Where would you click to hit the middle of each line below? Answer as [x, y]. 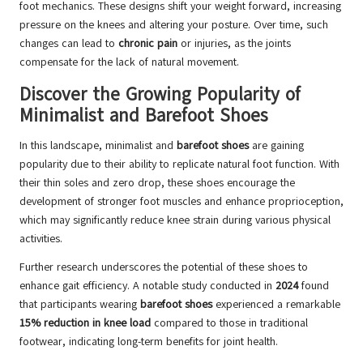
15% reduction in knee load [85, 323]
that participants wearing [80, 305]
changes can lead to [69, 44]
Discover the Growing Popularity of [160, 95]
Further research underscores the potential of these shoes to [164, 267]
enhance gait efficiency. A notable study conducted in [147, 286]
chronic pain [148, 44]
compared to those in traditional [229, 323]
